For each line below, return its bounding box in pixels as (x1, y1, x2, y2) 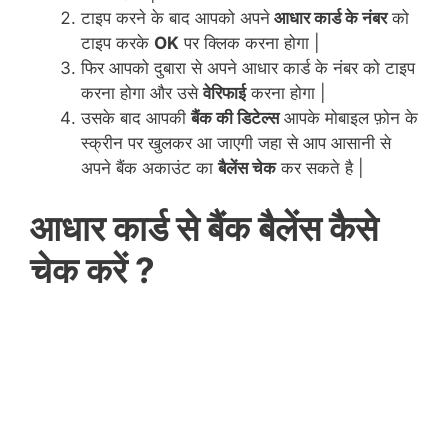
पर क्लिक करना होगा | (179, 33, 320, 54)
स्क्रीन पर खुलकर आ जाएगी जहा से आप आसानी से (81, 133, 391, 154)
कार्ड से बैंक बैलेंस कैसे (113, 206, 378, 249)
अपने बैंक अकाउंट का (81, 158, 218, 179)
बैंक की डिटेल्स (191, 108, 279, 129)
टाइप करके (81, 33, 154, 54)
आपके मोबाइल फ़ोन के (279, 108, 418, 129)
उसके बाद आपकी (81, 108, 191, 129)
